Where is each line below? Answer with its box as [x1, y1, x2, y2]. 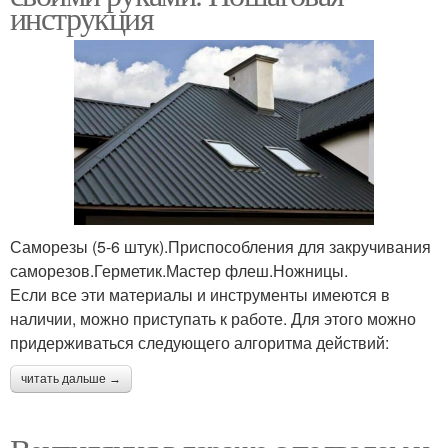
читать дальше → [21, 371, 121, 386]
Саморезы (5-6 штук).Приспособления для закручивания [10, 234, 431, 258]
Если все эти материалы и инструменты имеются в [10, 282, 390, 306]
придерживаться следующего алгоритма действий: [10, 330, 389, 354]
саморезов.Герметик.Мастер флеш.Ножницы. [10, 258, 348, 282]
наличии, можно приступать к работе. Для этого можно [10, 306, 416, 330]
